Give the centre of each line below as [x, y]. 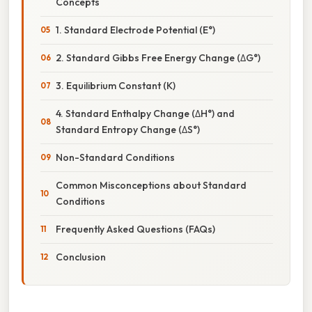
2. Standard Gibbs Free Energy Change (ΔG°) [158, 57]
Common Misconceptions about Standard [151, 185]
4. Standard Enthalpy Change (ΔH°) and [145, 113]
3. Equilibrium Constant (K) [116, 85]
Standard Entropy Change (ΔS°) [128, 129]
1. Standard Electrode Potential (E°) [135, 30]
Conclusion [81, 257]
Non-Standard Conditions [115, 157]
